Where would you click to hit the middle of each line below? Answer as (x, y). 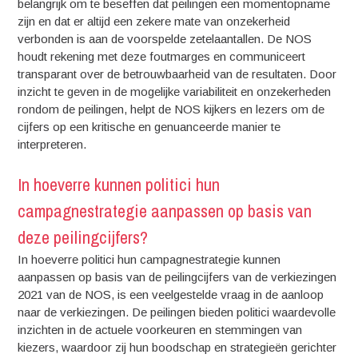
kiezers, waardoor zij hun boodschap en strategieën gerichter (177, 347)
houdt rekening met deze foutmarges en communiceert (162, 56)
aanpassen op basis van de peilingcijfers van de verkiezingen (177, 276)
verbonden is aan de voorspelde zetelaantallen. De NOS (165, 39)
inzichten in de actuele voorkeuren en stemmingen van (160, 329)
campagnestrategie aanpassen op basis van (165, 211)
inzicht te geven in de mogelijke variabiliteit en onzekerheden (175, 91)
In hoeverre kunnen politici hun (119, 184)
